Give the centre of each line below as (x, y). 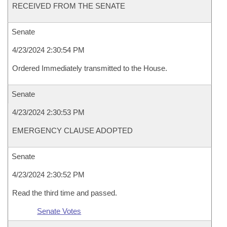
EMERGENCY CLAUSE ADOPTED (72, 130)
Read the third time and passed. (65, 193)
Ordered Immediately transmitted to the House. (90, 68)
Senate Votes (59, 211)
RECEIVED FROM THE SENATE (69, 6)
